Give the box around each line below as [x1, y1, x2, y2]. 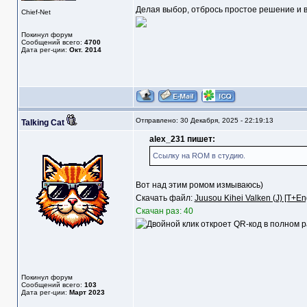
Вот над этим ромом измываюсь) [135, 180, 263, 191]
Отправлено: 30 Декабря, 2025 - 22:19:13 [135, 116, 273, 125]
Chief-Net [21, 8, 51, 16]
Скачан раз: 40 [135, 206, 193, 217]
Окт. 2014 [69, 46, 101, 54]
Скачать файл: [135, 193, 195, 204]
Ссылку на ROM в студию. [152, 151, 245, 160]
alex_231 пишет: [149, 134, 215, 145]
